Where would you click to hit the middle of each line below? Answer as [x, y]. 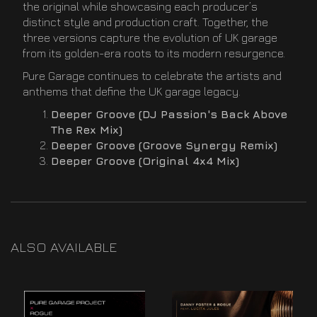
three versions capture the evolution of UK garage [150, 37]
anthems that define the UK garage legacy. [132, 91]
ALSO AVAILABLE [64, 246]
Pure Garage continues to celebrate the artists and [152, 75]
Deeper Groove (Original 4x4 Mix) [145, 160]
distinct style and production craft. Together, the [145, 22]
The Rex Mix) [87, 129]
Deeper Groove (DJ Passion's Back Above [169, 114]
